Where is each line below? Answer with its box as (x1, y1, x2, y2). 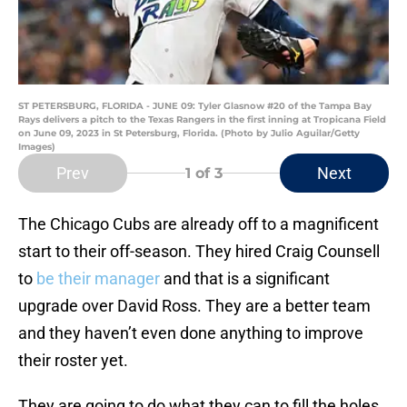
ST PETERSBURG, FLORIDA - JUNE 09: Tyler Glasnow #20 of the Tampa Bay (18, 100, 372, 113)
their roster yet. (18, 351, 128, 371)
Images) (18, 141, 55, 154)
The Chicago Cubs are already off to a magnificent (18, 214, 379, 234)
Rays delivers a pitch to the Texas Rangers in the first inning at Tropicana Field (18, 114, 386, 126)
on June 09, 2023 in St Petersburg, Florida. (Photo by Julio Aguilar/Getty (18, 127, 360, 140)
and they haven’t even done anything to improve (18, 323, 363, 343)
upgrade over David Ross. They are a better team (18, 296, 371, 316)
